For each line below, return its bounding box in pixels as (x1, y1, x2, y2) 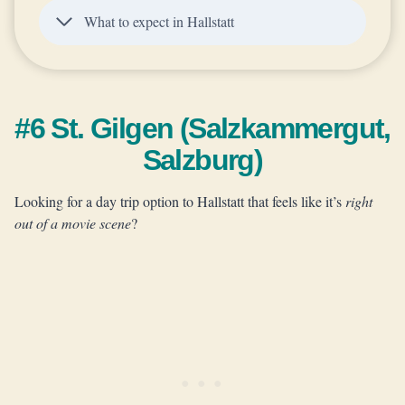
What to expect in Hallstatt (84, 12, 234, 31)
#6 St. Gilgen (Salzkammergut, (14, 112, 391, 145)
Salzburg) (142, 144, 263, 176)
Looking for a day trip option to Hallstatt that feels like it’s (14, 192, 345, 211)
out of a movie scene (14, 213, 131, 232)
